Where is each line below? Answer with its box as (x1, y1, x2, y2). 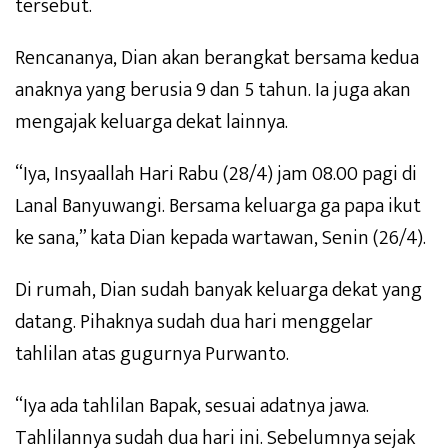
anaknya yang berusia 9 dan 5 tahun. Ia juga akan (15, 73, 411, 108)
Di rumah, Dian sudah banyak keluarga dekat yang (15, 273, 422, 308)
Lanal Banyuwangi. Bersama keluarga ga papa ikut (15, 189, 421, 224)
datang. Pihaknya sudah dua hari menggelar (15, 305, 373, 340)
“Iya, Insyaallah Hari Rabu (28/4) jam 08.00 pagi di (15, 157, 417, 192)
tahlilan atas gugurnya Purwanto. (15, 337, 289, 372)
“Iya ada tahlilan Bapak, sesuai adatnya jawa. (15, 389, 369, 424)
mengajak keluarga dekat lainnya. (15, 105, 288, 140)
